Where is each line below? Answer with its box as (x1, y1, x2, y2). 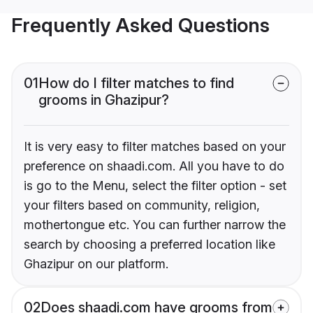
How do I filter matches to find (38, 75, 234, 92)
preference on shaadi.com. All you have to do (24, 159, 284, 174)
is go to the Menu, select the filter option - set (24, 178, 286, 194)
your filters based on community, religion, (24, 198, 260, 213)
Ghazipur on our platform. (24, 256, 168, 272)
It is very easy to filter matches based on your (24, 139, 286, 154)
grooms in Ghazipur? (38, 92, 169, 109)
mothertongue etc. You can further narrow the (24, 217, 286, 233)
